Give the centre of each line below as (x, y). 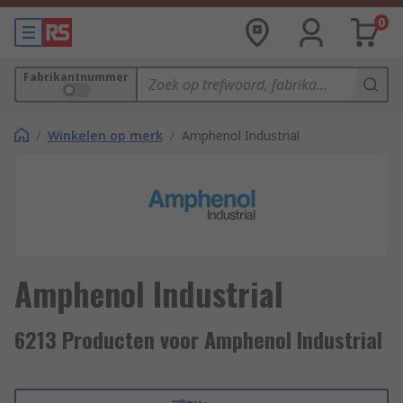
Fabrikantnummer (76, 77)
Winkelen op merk (105, 135)
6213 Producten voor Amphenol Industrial (198, 339)
